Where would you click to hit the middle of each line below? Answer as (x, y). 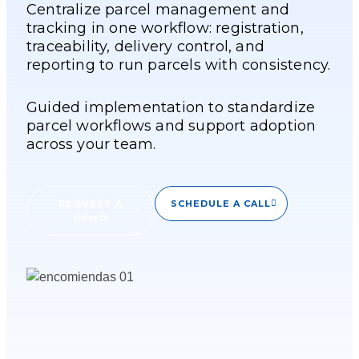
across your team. (91, 144)
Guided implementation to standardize (171, 107)
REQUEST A (90, 203)
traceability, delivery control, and (145, 46)
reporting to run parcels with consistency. (179, 65)
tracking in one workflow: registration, (165, 28)
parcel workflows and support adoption (171, 125)
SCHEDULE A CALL (221, 203)
